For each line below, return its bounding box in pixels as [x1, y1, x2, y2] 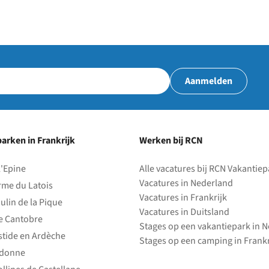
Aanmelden [185, 74, 232, 88]
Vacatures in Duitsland [139, 205, 229, 219]
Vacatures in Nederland [139, 177, 233, 190]
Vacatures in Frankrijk [139, 191, 227, 205]
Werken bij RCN [139, 134, 203, 148]
